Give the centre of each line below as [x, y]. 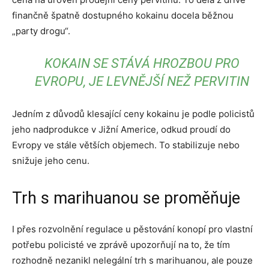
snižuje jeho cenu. [51, 161]
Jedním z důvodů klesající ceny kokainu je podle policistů [133, 114]
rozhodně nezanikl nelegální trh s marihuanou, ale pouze [132, 260]
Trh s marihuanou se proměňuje [126, 198]
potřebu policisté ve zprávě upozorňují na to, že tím [121, 245]
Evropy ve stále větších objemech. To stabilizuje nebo [126, 145]
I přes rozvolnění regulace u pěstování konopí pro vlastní [132, 229]
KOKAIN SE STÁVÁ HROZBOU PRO [142, 63]
